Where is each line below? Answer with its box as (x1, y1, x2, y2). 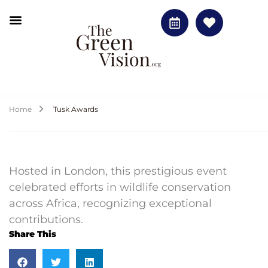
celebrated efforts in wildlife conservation (9, 181, 231, 194)
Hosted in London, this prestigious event (9, 165, 227, 178)
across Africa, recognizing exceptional (9, 197, 212, 210)
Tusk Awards (53, 104, 99, 114)
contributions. (9, 213, 83, 226)
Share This (9, 229, 56, 239)
